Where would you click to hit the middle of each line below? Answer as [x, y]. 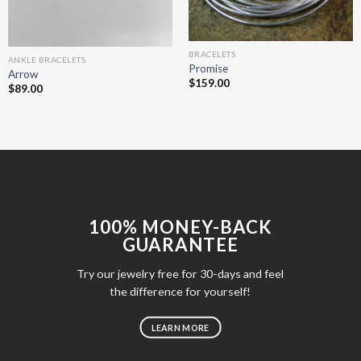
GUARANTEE [180, 244]
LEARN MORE [180, 327]
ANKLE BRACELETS [47, 60]
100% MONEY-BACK [180, 226]
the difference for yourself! [180, 292]
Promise [208, 68]
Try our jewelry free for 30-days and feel [180, 274]
